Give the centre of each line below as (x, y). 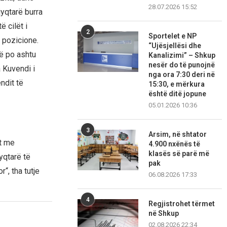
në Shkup (164, 214)
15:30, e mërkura (177, 84)
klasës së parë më (179, 154)
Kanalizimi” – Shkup (182, 55)
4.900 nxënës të (175, 144)
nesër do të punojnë (182, 65)
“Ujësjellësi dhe (175, 46)
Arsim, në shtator (178, 135)
